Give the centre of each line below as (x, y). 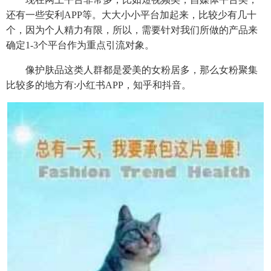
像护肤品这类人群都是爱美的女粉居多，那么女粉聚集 (132, 70)
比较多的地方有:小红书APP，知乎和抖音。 (99, 85)
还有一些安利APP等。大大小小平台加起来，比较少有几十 (131, 15)
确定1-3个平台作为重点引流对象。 (80, 45)
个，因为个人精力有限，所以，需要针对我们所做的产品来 (132, 30)
